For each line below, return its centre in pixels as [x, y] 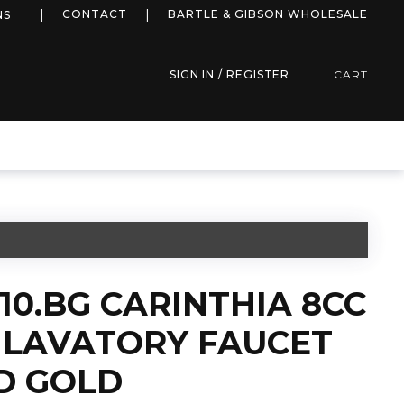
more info [54, 13]
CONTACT [95, 14]
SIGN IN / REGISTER [230, 74]
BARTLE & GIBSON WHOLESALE [268, 14]
